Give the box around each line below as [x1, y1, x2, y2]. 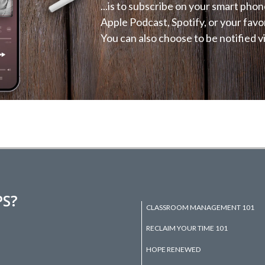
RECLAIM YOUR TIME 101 [146, 224, 228, 233]
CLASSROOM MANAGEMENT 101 [146, 202, 255, 212]
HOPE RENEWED [146, 244, 201, 254]
